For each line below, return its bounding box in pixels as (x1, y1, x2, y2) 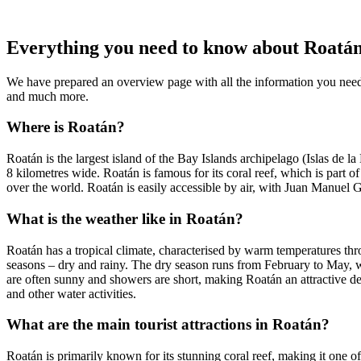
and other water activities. (6, 286, 136, 301)
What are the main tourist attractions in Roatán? (6, 316, 330, 334)
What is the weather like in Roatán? (6, 210, 243, 227)
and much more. (6, 89, 89, 103)
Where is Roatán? (6, 118, 125, 136)
